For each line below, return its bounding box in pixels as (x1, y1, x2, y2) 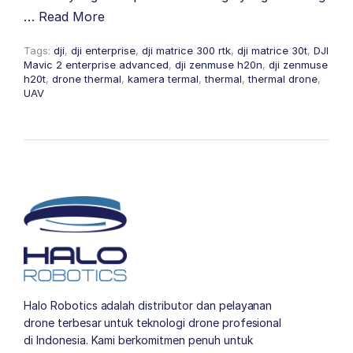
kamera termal (128, 72, 199, 85)
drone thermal (52, 72, 121, 85)
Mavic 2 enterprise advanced (24, 58, 169, 71)
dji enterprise (71, 44, 136, 57)
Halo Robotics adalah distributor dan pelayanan (24, 299, 273, 313)
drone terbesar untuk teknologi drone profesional (24, 316, 282, 330)
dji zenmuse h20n (175, 58, 262, 71)
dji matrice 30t (237, 44, 307, 57)
